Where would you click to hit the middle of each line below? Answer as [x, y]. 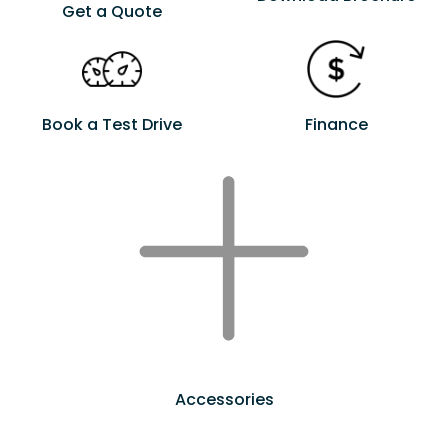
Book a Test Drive [112, 125]
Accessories [224, 400]
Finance [336, 125]
